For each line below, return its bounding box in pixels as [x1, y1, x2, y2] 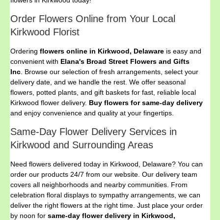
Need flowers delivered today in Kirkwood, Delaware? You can [10, 160, 203, 168]
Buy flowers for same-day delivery [89, 99, 203, 107]
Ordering [10, 47, 40, 55]
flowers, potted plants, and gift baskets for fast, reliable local [10, 88, 196, 97]
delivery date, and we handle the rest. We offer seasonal [10, 78, 186, 86]
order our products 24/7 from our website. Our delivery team [10, 170, 197, 179]
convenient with [10, 57, 60, 66]
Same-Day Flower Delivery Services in [10, 126, 177, 137]
